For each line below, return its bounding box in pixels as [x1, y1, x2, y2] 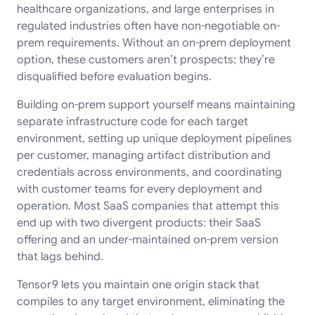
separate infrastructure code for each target [17, 114, 248, 129]
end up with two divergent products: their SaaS [17, 215, 261, 230]
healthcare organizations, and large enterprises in [17, 1, 274, 16]
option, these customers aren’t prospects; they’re [17, 52, 275, 67]
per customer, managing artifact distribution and [17, 148, 271, 162]
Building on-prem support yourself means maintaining [17, 97, 295, 112]
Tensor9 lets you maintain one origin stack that [17, 277, 259, 292]
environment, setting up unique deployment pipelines [17, 131, 292, 146]
